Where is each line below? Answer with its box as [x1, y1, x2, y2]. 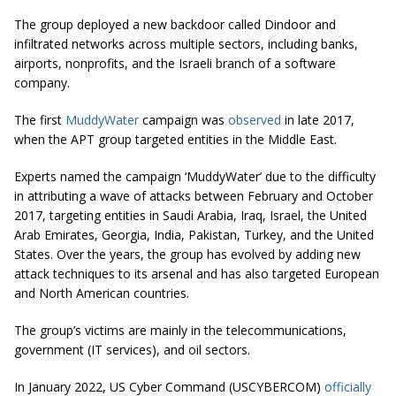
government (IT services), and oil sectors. [14, 341, 250, 359]
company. [14, 74, 70, 92]
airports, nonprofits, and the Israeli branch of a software [14, 55, 336, 72]
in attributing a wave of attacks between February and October [14, 187, 373, 205]
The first [14, 111, 65, 129]
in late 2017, [281, 111, 354, 129]
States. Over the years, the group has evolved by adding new [14, 246, 361, 263]
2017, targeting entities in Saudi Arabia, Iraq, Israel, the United [14, 207, 367, 225]
